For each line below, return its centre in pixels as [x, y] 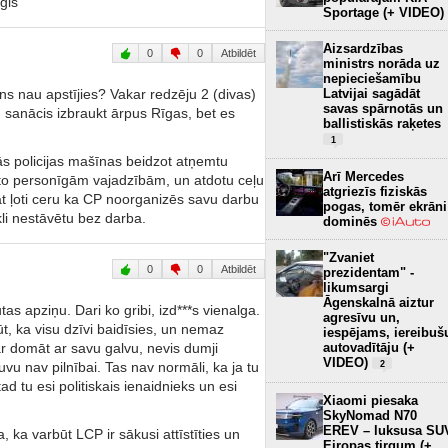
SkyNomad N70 [370, 415]
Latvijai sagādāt [371, 93]
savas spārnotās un [383, 108]
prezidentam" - [368, 272]
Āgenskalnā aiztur [378, 302]
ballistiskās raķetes [382, 123]
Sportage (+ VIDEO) [383, 12]
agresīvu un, [361, 317]
